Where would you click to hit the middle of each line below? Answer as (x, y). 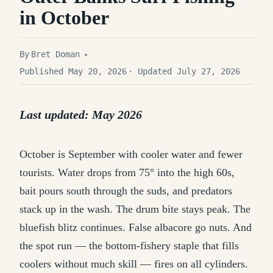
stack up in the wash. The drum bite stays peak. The (135, 209)
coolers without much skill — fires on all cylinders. (134, 264)
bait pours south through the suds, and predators (126, 191)
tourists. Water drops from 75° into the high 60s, (127, 172)
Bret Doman (56, 54)
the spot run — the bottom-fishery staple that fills (129, 246)
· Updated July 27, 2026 (184, 71)
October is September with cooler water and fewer (131, 154)
